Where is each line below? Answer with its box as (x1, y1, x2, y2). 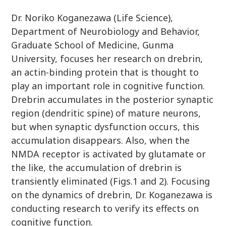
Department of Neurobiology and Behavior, (11, 25, 200, 37)
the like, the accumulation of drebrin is (11, 161, 182, 174)
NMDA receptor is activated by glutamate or (11, 148, 206, 160)
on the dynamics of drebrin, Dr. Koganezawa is (11, 189, 213, 201)
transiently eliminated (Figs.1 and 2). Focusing (11, 175, 210, 187)
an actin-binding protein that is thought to (11, 66, 199, 78)
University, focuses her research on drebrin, (11, 52, 203, 65)
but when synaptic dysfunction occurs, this (11, 121, 200, 133)
